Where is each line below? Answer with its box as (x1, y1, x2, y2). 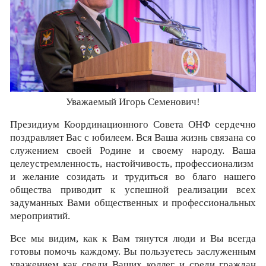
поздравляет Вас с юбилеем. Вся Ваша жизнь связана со (9, 131, 256, 143)
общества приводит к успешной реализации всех (9, 183, 256, 195)
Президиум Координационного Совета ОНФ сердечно (9, 118, 256, 130)
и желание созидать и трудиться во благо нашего (9, 170, 256, 182)
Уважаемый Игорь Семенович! (66, 96, 200, 107)
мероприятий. (9, 210, 70, 221)
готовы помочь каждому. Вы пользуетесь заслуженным (9, 245, 256, 257)
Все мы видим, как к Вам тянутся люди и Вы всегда (9, 232, 256, 244)
